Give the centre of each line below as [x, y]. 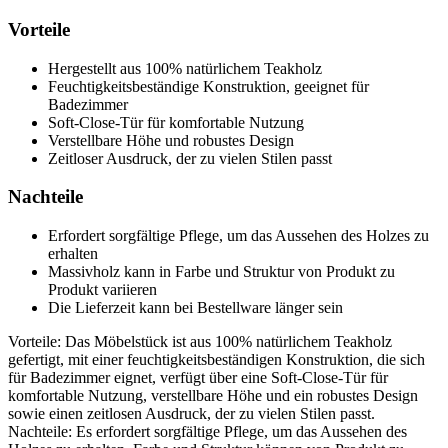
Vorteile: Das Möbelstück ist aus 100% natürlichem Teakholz [200, 342]
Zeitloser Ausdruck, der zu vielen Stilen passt [190, 158]
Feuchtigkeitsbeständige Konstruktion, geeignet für [208, 86]
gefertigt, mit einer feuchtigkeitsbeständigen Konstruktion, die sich [216, 360]
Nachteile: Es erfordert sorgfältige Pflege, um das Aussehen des [207, 432]
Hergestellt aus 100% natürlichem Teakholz [185, 68]
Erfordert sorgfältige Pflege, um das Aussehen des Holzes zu [238, 236]
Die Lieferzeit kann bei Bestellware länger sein [195, 308]
